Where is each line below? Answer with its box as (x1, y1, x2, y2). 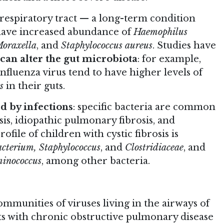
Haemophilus (133, 26, 187, 37)
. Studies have (152, 39, 216, 51)
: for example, (137, 53, 201, 64)
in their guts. (3, 80, 65, 91)
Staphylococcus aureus (61, 39, 152, 51)
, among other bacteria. (41, 155, 150, 166)
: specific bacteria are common (73, 101, 215, 112)
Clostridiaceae (125, 141, 183, 153)
